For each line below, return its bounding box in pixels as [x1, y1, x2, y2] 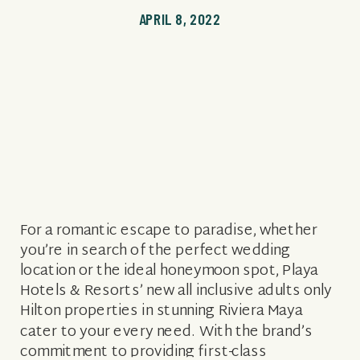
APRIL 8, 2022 [138, 9, 222, 28]
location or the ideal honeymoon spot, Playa [20, 257, 319, 285]
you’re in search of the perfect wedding [20, 237, 291, 264]
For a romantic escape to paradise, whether [20, 217, 317, 244]
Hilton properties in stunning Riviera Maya [20, 297, 303, 325]
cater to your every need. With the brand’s [20, 318, 313, 346]
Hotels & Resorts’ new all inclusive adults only [20, 277, 332, 305]
